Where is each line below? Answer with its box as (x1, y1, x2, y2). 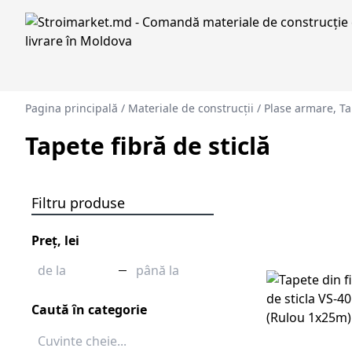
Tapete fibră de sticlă (25, 130, 270, 162)
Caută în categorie (31, 301, 147, 318)
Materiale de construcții (128, 101, 254, 115)
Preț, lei (31, 232, 79, 249)
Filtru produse (31, 193, 125, 212)
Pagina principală (25, 101, 118, 115)
